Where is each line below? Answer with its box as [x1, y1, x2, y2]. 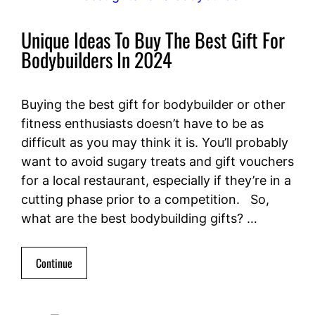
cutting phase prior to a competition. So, [21, 192, 269, 207]
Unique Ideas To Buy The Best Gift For [21, 25, 285, 55]
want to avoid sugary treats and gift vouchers [21, 154, 294, 169]
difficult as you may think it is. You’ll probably [21, 135, 288, 150]
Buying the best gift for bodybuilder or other [21, 97, 285, 112]
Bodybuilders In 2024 [21, 45, 172, 75]
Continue [36, 255, 72, 272]
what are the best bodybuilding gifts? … [21, 211, 257, 226]
